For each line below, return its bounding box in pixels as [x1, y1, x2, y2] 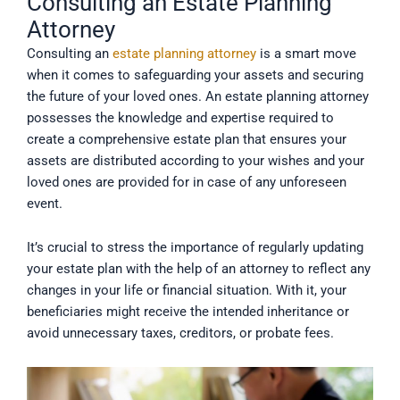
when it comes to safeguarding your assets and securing [27, 66, 363, 83]
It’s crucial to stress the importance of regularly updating [27, 239, 363, 256]
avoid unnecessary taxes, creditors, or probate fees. [27, 325, 334, 342]
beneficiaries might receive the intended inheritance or [27, 304, 349, 321]
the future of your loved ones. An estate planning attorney [27, 87, 369, 104]
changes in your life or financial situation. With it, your [27, 282, 346, 299]
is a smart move [256, 45, 356, 62]
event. [27, 195, 62, 212]
